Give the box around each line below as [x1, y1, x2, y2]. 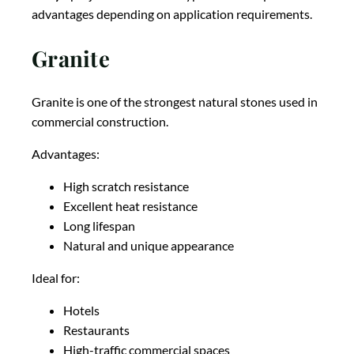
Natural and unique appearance [63, 238, 234, 254]
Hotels [63, 303, 100, 318]
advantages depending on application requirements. [32, 6, 312, 22]
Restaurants [63, 322, 130, 338]
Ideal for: [32, 270, 80, 286]
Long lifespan [63, 218, 135, 234]
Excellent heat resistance [63, 198, 198, 214]
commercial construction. [32, 114, 168, 130]
